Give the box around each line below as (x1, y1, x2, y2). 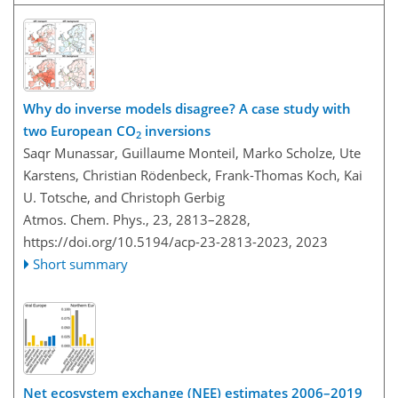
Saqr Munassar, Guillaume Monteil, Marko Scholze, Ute (23, 144, 361, 163)
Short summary (33, 255, 129, 274)
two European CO (23, 122, 136, 140)
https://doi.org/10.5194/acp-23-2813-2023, (23, 233, 292, 251)
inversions (141, 122, 211, 140)
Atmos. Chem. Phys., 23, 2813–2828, (23, 211, 251, 229)
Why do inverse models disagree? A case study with (23, 99, 351, 118)
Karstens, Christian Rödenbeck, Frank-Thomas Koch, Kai (23, 166, 362, 185)
